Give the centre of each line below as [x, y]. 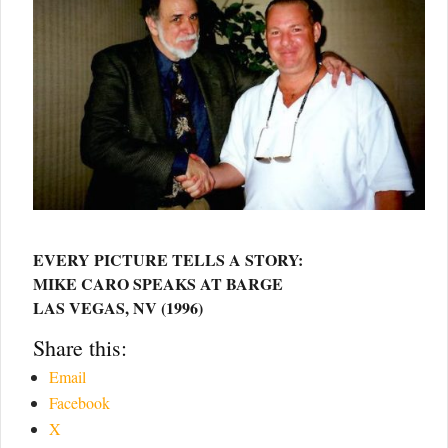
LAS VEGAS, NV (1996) [118, 308]
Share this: [80, 348]
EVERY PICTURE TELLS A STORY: [168, 260]
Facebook [79, 403]
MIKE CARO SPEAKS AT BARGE [158, 284]
